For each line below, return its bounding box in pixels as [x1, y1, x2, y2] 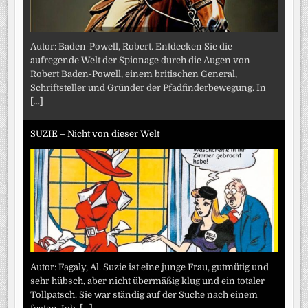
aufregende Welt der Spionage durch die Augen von [30, 55, 251, 66]
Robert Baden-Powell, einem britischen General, [30, 69, 238, 80]
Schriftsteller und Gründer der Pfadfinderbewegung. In [30, 82, 267, 93]
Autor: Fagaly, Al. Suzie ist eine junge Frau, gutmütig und [30, 262, 269, 273]
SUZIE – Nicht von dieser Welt [30, 128, 160, 139]
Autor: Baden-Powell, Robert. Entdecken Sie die [30, 41, 233, 52]
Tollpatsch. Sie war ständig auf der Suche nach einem [30, 289, 258, 300]
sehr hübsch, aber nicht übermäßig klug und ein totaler [30, 276, 265, 287]
